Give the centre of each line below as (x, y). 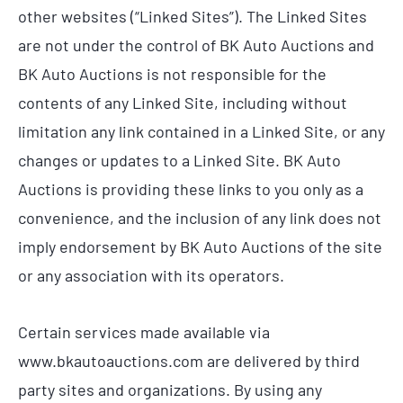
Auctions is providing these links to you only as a (191, 188)
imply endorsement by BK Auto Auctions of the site (200, 246)
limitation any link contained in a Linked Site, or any (201, 131)
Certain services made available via (144, 332)
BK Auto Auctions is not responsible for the (172, 73)
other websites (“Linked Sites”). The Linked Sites (193, 16)
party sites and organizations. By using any (170, 390)
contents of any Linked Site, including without (183, 102)
